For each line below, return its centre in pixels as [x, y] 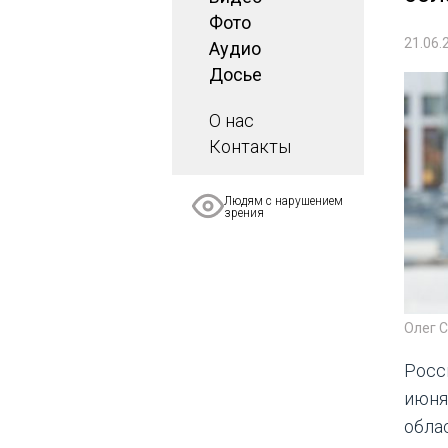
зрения [244, 213]
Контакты [250, 146]
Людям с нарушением [283, 201]
